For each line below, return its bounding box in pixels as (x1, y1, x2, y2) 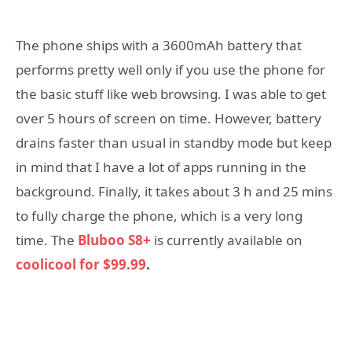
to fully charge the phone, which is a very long (16, 207, 302, 225)
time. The (16, 231, 78, 250)
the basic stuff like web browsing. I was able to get (16, 85, 326, 104)
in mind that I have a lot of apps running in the (16, 158, 306, 177)
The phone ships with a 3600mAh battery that (16, 36, 302, 55)
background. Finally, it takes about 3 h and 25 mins (16, 182, 332, 201)
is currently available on (151, 231, 302, 250)
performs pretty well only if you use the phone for (16, 60, 325, 79)
